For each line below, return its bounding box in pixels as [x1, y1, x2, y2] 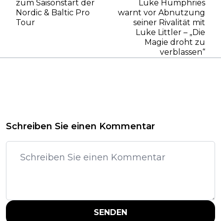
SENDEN [94, 207, 127, 217]
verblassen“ [160, 47, 205, 57]
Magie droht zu [145, 37, 205, 47]
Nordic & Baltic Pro [16, 7, 90, 17]
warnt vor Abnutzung [118, 7, 205, 17]
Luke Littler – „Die [136, 27, 205, 37]
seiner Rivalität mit [133, 17, 205, 27]
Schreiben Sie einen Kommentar [6, 120, 155, 132]
